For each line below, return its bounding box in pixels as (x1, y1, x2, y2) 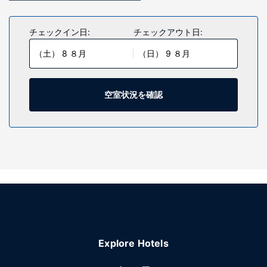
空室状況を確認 (104, 89, 163, 100)
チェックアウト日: (133, 27, 203, 37)
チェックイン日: (29, 27, 90, 37)
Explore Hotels (98, 237, 169, 249)
